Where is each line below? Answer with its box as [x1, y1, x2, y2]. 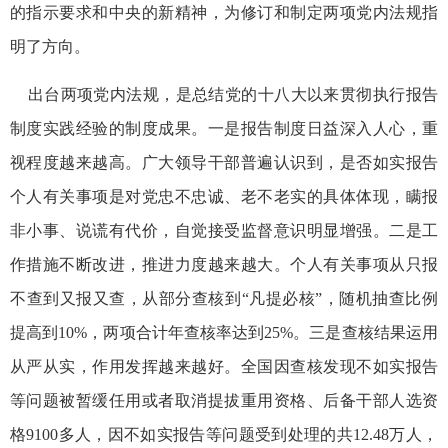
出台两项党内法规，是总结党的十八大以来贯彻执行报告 [10, 85, 438, 103]
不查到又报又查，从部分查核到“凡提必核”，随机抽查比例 [10, 289, 438, 307]
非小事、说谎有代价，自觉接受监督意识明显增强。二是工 [10, 221, 438, 239]
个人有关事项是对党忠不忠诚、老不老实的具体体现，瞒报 [10, 187, 438, 205]
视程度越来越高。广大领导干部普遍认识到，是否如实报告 [10, 153, 438, 171]
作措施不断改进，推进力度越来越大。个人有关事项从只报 [10, 255, 438, 273]
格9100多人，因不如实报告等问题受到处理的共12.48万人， [10, 425, 438, 443]
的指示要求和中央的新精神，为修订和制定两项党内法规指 [10, 3, 438, 21]
